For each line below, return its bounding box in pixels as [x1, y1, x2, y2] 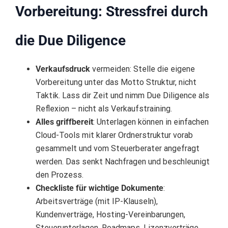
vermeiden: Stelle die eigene [90, 64, 195, 74]
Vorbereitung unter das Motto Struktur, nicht [36, 77, 196, 88]
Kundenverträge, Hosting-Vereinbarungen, [36, 210, 185, 220]
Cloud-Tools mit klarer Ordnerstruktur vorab [36, 130, 193, 140]
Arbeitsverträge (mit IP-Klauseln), [36, 196, 158, 207]
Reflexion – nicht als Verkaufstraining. [36, 104, 172, 114]
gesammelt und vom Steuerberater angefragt [36, 144, 199, 154]
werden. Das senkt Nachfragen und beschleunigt [36, 157, 210, 167]
